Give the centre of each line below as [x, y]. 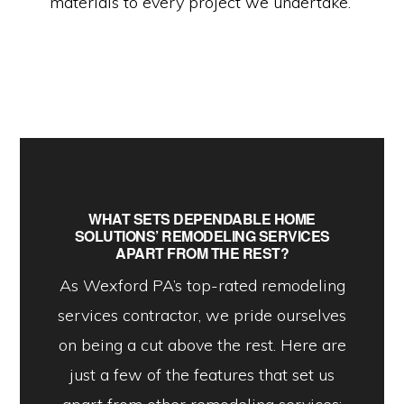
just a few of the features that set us [202, 375]
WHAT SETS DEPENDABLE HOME [202, 219]
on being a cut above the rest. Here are [202, 345]
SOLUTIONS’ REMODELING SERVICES [202, 236]
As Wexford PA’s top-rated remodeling [202, 286]
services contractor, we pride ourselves [202, 316]
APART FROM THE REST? [202, 253]
